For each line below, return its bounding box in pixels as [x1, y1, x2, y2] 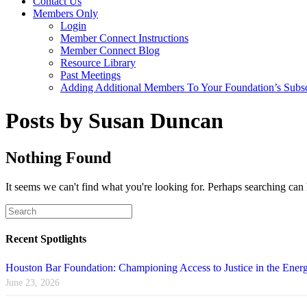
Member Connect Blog [60, 45, 160, 56]
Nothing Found [5, 148, 111, 167]
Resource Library [60, 57, 136, 69]
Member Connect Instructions [60, 32, 188, 44]
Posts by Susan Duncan [5, 108, 223, 134]
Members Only [33, 8, 98, 19]
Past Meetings [60, 69, 121, 81]
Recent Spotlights [5, 233, 86, 245]
